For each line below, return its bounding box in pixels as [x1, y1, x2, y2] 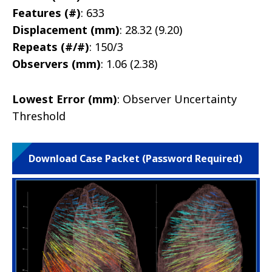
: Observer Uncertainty [117, 92, 237, 107]
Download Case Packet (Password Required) [29, 152, 242, 166]
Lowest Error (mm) [12, 92, 117, 107]
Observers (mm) [12, 56, 101, 72]
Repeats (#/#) [12, 39, 89, 55]
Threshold [12, 109, 66, 124]
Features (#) [12, 5, 81, 21]
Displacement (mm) [12, 22, 120, 38]
